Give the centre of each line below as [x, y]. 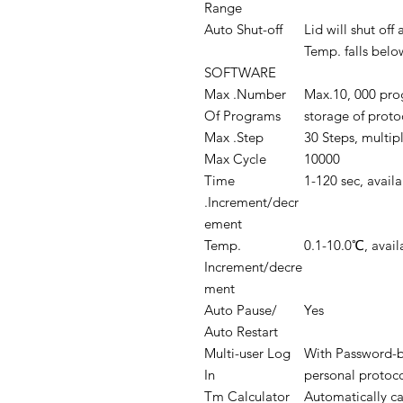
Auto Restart [241, 331]
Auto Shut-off [243, 29]
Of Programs [242, 116]
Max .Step [234, 137]
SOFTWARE [240, 72]
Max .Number [245, 94]
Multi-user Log [247, 353]
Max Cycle [235, 159]
